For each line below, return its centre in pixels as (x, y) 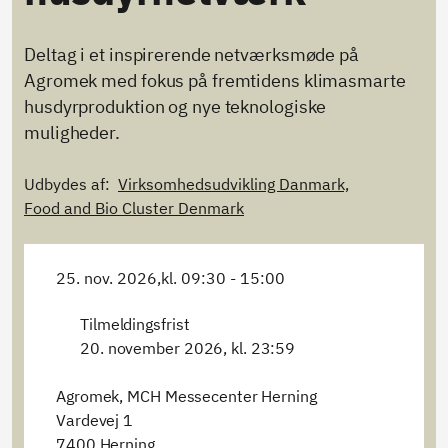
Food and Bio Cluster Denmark (134, 208)
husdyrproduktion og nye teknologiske (175, 106)
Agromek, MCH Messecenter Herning (186, 396)
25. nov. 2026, (108, 278)
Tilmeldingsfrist (135, 324)
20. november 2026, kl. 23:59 (188, 348)
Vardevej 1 (94, 420)
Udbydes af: (67, 184)
